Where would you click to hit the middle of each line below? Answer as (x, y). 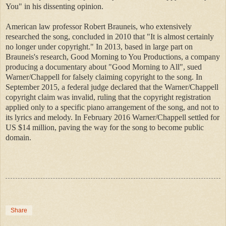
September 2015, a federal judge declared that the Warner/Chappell (112, 87)
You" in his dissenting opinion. (54, 6)
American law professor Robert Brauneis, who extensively (99, 26)
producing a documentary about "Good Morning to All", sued (104, 67)
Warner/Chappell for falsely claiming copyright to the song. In (104, 77)
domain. (18, 137)
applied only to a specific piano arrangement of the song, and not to (112, 107)
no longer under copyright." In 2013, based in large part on (99, 46)
